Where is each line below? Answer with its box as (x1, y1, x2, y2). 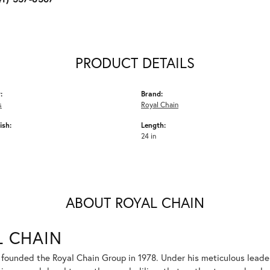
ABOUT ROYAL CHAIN (66, 192, 204, 212)
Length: (141, 119, 166, 130)
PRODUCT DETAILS (75, 52, 195, 72)
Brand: (141, 88, 163, 98)
